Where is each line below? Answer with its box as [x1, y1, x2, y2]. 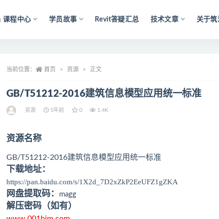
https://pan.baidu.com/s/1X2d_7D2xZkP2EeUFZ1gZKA [6, 178, 178, 186]
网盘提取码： [6, 190, 60, 198]
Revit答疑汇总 [95, 16, 139, 23]
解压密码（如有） [6, 202, 77, 211]
